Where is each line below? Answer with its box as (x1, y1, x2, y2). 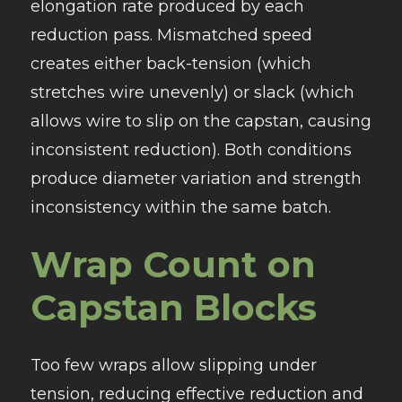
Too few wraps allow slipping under (30, 355, 317, 376)
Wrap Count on (30, 242, 316, 287)
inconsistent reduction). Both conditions (30, 140, 352, 161)
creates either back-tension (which (30, 54, 311, 74)
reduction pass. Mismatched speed (30, 25, 312, 46)
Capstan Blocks (30, 285, 317, 330)
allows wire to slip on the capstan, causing (30, 111, 371, 132)
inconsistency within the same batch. (30, 197, 331, 218)
